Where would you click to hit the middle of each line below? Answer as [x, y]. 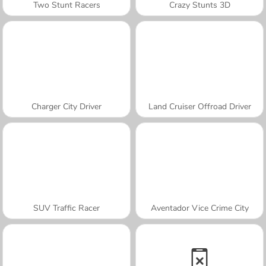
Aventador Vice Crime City [199, 208]
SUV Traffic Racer [66, 208]
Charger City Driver [66, 106]
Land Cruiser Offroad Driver [199, 106]
